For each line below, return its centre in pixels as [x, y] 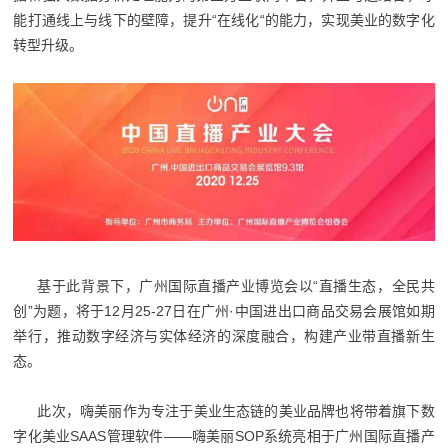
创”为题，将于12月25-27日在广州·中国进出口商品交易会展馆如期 [224, 311]
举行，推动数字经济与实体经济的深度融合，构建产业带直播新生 [224, 336]
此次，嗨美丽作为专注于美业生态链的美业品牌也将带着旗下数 [236, 411]
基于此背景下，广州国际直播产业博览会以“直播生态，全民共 [236, 286]
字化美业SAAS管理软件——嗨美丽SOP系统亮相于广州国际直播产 [224, 436]
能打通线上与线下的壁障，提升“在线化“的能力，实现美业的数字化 [224, 20]
